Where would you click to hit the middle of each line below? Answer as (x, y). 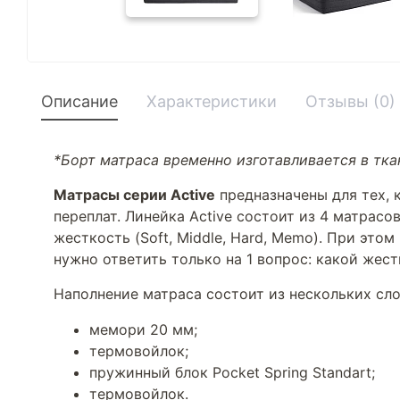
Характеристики (212, 102)
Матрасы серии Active (134, 195)
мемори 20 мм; (143, 330)
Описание (79, 102)
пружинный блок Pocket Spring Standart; (232, 373)
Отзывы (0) (350, 102)
